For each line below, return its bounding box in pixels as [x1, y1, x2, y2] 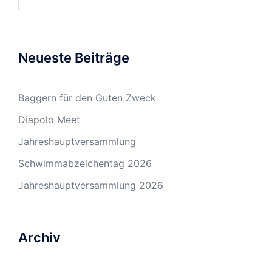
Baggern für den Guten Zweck [18, 91, 156, 104]
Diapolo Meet [18, 113, 80, 126]
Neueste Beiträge [18, 49, 129, 66]
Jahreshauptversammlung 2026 [18, 178, 163, 191]
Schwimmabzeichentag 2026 [18, 157, 152, 169]
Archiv [18, 229, 61, 245]
